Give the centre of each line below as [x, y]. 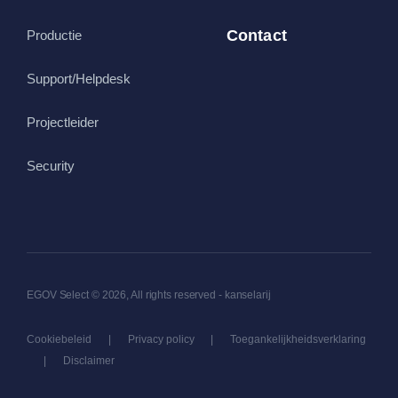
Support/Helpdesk [79, 78]
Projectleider [63, 122]
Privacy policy [161, 339]
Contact [257, 35]
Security [51, 165]
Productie [54, 35]
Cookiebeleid [59, 339]
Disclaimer [88, 361]
